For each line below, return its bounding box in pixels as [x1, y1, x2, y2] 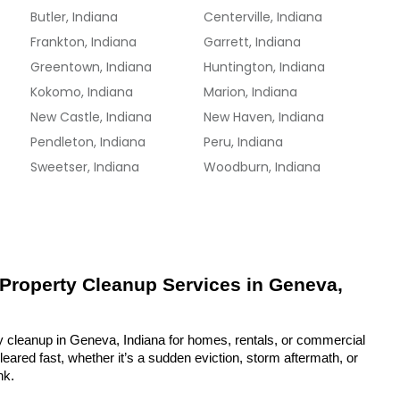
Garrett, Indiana [204, 33, 302, 51]
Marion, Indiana [204, 83, 298, 101]
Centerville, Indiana [204, 8, 323, 26]
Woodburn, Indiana [204, 158, 321, 176]
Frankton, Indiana [30, 33, 137, 51]
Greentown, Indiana [30, 58, 153, 76]
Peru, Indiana [204, 133, 284, 151]
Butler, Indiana [30, 8, 119, 26]
